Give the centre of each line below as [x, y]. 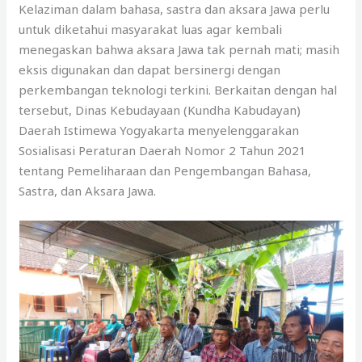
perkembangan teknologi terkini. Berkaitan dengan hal [178, 89]
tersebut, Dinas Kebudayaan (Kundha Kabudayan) [160, 109]
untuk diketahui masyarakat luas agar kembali [151, 29]
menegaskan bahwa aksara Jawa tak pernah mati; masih [179, 49]
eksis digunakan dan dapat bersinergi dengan [150, 69]
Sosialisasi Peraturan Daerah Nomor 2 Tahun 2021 [163, 150]
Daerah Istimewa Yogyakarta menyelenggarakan [159, 130]
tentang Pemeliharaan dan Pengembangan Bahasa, [165, 170]
